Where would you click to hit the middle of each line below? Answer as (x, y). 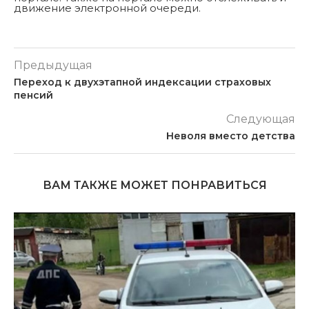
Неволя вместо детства (231, 136)
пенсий (33, 96)
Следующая (261, 119)
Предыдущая (53, 66)
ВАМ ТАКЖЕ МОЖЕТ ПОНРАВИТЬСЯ (154, 186)
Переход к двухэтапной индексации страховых (142, 82)
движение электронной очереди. (107, 8)
